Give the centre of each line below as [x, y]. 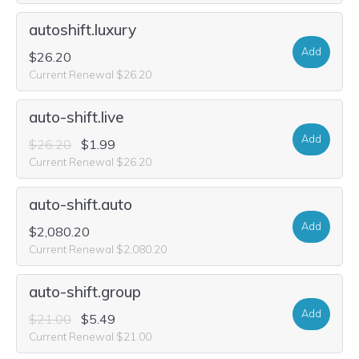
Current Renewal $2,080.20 [98, 249]
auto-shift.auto [81, 204]
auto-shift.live [77, 117]
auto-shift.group [85, 292]
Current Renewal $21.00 [90, 336]
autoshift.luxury [83, 30]
